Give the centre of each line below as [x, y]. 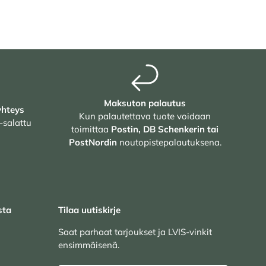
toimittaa [91, 129]
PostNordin [93, 142]
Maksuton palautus [145, 103]
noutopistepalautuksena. [169, 142]
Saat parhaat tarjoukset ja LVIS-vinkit [135, 232]
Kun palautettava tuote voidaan [145, 116]
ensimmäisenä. [89, 245]
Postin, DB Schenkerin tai [165, 129]
